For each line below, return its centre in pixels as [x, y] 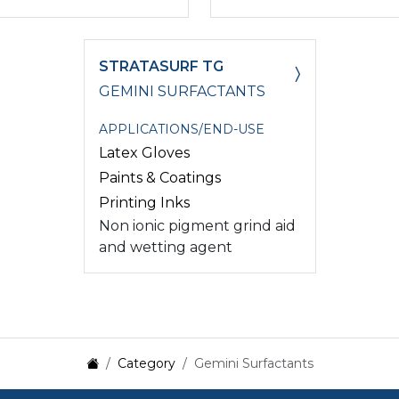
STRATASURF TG [161, 66]
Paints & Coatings [159, 177]
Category [146, 363]
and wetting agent [165, 247]
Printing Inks [144, 202]
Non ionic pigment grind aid [197, 225]
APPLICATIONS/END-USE [181, 129]
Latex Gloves [144, 152]
